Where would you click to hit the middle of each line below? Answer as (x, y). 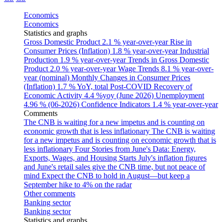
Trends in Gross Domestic (168, 60)
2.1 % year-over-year (136, 42)
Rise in (181, 42)
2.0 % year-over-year (84, 69)
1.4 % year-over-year (185, 104)
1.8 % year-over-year (146, 51)
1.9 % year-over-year (94, 60)
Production (41, 60)
